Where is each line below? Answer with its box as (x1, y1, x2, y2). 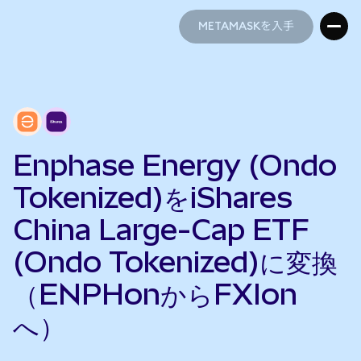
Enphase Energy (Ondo (13, 148, 337, 182)
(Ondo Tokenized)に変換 (13, 245, 338, 279)
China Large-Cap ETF (13, 213, 309, 247)
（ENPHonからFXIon (13, 277, 297, 311)
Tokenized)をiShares (13, 180, 293, 214)
